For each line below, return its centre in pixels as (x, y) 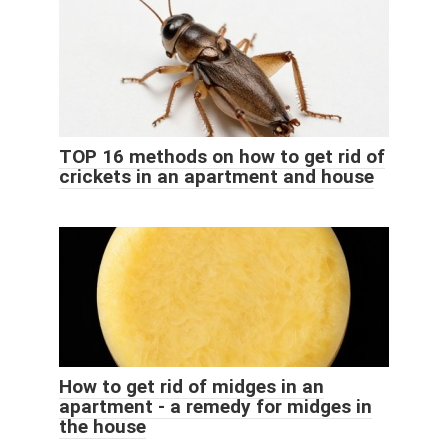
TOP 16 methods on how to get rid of (222, 156)
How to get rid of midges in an (191, 386)
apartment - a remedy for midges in (215, 406)
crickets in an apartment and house (216, 176)
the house (102, 426)
